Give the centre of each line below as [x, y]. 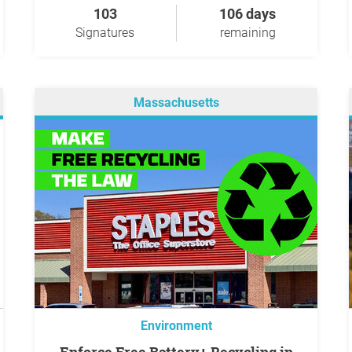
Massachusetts [176, 103]
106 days [247, 14]
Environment [176, 326]
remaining [247, 33]
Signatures [105, 33]
